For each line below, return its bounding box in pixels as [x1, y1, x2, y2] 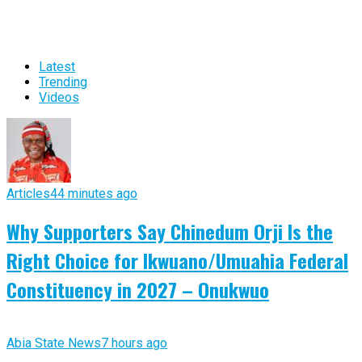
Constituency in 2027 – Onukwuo [6, 275, 269, 305]
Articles [6, 185, 50, 201]
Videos [39, 89, 79, 105]
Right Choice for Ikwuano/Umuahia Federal [6, 246, 348, 276]
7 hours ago [101, 335, 167, 351]
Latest [39, 58, 75, 74]
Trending [39, 74, 87, 90]
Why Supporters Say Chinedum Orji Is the [6, 217, 333, 246]
